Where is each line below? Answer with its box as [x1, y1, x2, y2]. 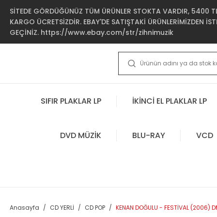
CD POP [85, 203, 105, 212]
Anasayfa [10, 203, 39, 212]
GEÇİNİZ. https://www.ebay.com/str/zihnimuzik [10, 28, 173, 37]
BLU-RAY [132, 129, 165, 141]
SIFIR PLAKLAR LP [41, 95, 101, 107]
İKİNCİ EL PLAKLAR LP [132, 95, 207, 107]
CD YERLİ [50, 203, 74, 212]
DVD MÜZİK [60, 129, 101, 141]
